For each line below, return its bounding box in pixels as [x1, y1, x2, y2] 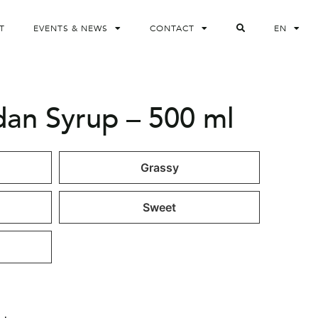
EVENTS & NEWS [33, 22, 109, 34]
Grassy [140, 160, 179, 175]
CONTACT [150, 22, 195, 34]
